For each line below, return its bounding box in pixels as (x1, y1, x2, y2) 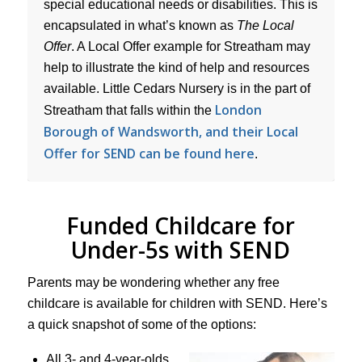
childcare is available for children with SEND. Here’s (27, 297, 327, 311)
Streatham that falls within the (43, 103, 215, 117)
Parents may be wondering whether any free (27, 276, 280, 290)
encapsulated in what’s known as (43, 18, 237, 32)
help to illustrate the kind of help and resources (43, 60, 309, 74)
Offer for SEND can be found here (43, 144, 255, 162)
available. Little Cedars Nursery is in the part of (43, 81, 310, 95)
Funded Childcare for (66, 209, 296, 241)
